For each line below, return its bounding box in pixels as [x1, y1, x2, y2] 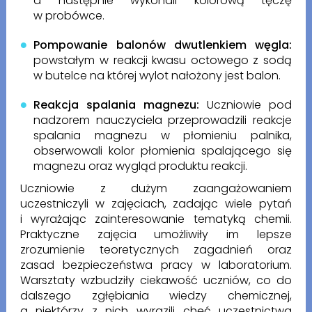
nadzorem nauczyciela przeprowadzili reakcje [33, 112, 292, 129]
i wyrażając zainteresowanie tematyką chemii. [19, 211, 292, 228]
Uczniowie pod [199, 97, 292, 114]
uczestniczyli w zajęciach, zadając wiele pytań [19, 196, 292, 212]
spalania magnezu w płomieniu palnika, [33, 127, 292, 144]
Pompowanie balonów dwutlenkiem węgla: [33, 37, 292, 54]
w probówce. [33, 8, 111, 24]
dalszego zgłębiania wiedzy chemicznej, [19, 288, 292, 304]
